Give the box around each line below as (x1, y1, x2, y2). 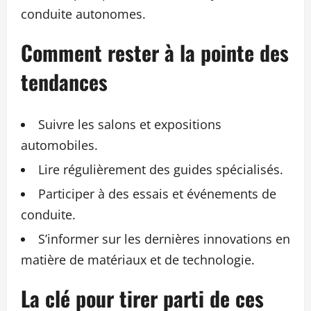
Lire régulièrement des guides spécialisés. (38, 160, 283, 178)
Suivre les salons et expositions (38, 115, 221, 133)
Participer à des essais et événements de (38, 185, 276, 202)
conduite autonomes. (21, 5, 146, 22)
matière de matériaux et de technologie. (21, 251, 255, 268)
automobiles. (21, 136, 98, 153)
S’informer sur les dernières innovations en (38, 230, 290, 247)
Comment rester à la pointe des (21, 36, 289, 68)
